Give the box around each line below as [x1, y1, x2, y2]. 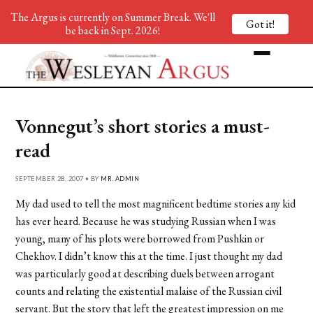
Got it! [246, 16, 275, 31]
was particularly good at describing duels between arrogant [15, 265, 275, 281]
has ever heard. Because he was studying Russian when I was [15, 213, 277, 228]
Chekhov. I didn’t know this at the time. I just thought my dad [15, 248, 283, 263]
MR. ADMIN [101, 174, 140, 182]
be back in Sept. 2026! [65, 23, 160, 38]
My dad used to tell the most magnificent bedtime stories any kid [15, 196, 296, 211]
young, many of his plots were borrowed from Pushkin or [15, 231, 265, 246]
